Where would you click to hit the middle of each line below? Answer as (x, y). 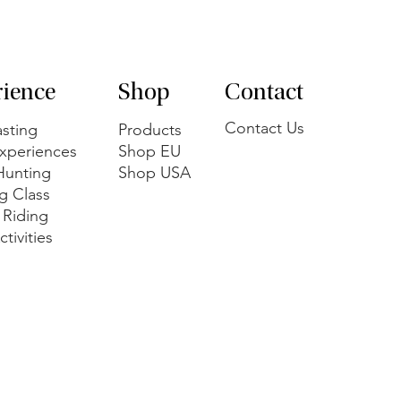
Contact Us (264, 128)
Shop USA (154, 172)
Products (150, 129)
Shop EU (149, 151)
